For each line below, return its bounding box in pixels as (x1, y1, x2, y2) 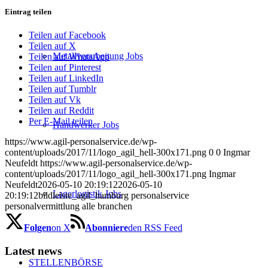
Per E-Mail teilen (29, 116, 93, 127)
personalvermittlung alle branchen (5, 201, 132, 212)
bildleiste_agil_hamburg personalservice (38, 190, 189, 201)
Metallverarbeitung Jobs (53, 51, 143, 61)
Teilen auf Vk (29, 95, 81, 105)
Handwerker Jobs (53, 120, 119, 130)
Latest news (5, 244, 62, 257)
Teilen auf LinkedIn (29, 73, 103, 84)
